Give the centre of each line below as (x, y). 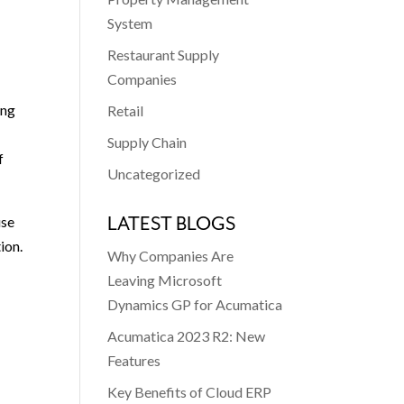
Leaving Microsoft (165, 280)
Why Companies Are (171, 256)
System (130, 23)
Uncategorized (154, 174)
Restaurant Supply (164, 55)
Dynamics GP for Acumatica (195, 304)
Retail (126, 110)
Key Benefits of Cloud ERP (190, 392)
